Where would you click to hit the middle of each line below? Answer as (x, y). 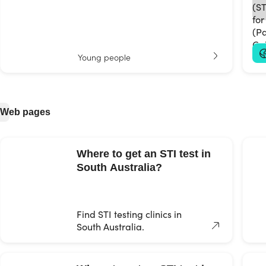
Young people (104, 57)
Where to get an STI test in (144, 154)
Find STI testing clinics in (129, 214)
